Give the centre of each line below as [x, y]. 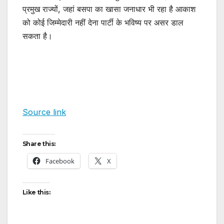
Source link [44, 112]
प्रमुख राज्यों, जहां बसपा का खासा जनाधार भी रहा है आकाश [109, 9]
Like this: [36, 192]
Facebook [60, 161]
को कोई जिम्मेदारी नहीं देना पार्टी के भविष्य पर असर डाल [103, 22]
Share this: [39, 144]
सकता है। [37, 36]
